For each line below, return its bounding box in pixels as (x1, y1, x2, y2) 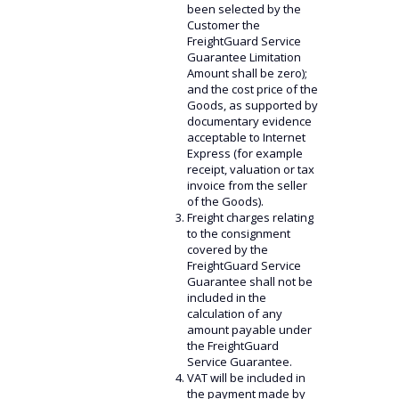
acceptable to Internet (186, 129, 305, 145)
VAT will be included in (186, 370, 305, 386)
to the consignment (186, 225, 290, 241)
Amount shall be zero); (186, 65, 307, 81)
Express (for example (186, 145, 303, 161)
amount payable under (186, 322, 312, 338)
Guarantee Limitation (186, 49, 301, 65)
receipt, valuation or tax (186, 161, 314, 177)
